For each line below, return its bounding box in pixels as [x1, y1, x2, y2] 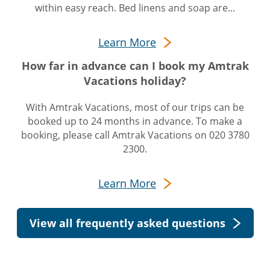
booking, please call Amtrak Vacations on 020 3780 [20, 128, 250, 142]
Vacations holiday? [84, 74, 186, 88]
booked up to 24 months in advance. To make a [28, 115, 242, 128]
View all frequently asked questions [29, 216, 225, 230]
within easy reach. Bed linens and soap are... [35, 1, 235, 14]
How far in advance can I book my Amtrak [21, 58, 249, 73]
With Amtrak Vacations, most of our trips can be [26, 101, 244, 114]
